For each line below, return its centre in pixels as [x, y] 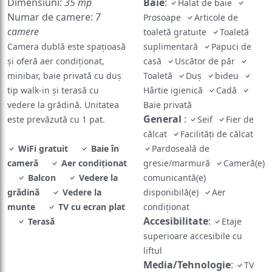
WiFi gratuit [42, 132]
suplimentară [173, 30]
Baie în [104, 132]
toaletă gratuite [177, 15]
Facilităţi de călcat [218, 117]
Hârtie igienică [175, 73]
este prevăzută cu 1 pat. [56, 103]
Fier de [240, 103]
